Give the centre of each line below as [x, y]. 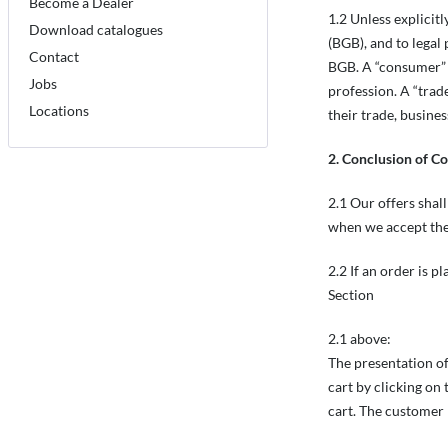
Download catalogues [96, 29]
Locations [59, 110]
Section [351, 294]
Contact [54, 56]
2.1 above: [359, 338]
